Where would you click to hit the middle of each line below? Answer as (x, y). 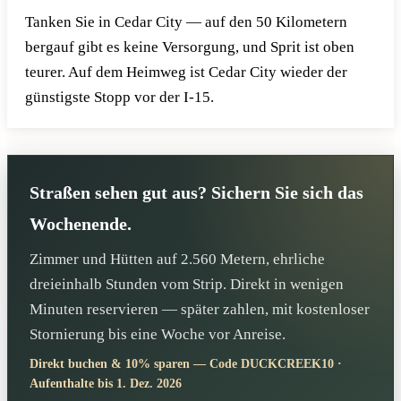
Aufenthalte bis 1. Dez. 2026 (106, 384)
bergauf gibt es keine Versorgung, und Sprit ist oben (190, 47)
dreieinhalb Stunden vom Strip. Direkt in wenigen (187, 284)
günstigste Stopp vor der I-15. (119, 97)
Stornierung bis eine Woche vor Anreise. (158, 334)
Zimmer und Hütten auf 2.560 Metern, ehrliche (177, 259)
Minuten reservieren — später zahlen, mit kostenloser (200, 309)
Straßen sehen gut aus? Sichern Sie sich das (196, 193)
